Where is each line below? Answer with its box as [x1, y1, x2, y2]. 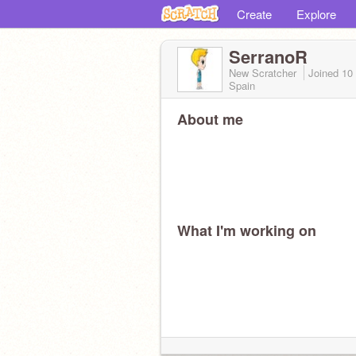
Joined [308, 65, 342, 80]
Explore [296, 6, 336, 22]
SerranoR [229, 44, 308, 69]
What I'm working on [177, 220, 316, 241]
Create [237, 6, 272, 22]
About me [177, 109, 243, 130]
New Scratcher [229, 65, 300, 80]
